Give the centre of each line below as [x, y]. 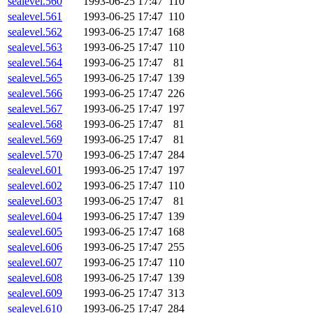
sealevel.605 [35, 232]
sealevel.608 [35, 278]
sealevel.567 [35, 109]
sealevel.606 [35, 247]
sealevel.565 [35, 78]
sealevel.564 [35, 63]
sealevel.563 [35, 48]
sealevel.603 [35, 201]
